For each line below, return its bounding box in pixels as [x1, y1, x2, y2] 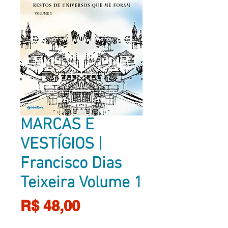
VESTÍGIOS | [20, 135, 102, 155]
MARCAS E [20, 116, 94, 135]
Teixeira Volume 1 [20, 174, 142, 193]
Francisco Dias [20, 154, 122, 174]
